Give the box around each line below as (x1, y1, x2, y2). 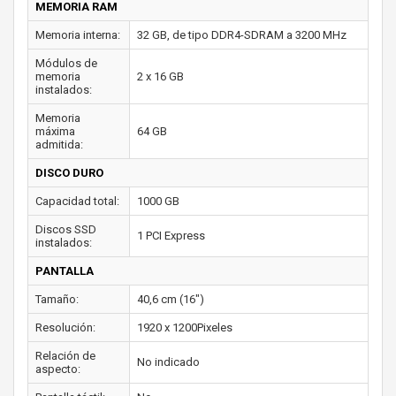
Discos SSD (35, 223, 96, 236)
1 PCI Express (137, 229, 205, 242)
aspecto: (35, 362, 80, 376)
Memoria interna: (35, 28, 120, 42)
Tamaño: (35, 293, 79, 306)
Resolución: (35, 321, 95, 334)
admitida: (35, 138, 83, 151)
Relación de (35, 349, 95, 362)
